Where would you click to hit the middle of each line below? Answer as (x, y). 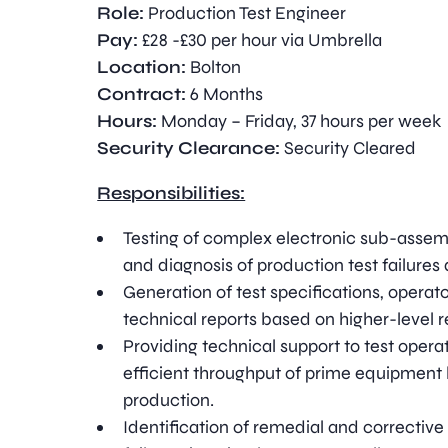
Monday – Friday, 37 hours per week (301, 121)
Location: (144, 67)
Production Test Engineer (247, 13)
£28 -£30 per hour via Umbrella (262, 40)
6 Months (227, 94)
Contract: (144, 94)
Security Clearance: (189, 148)
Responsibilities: (171, 193)
